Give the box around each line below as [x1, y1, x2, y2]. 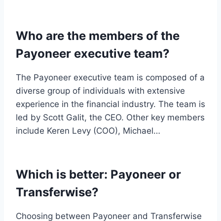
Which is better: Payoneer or [16, 167, 181, 182]
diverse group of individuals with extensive [16, 85, 185, 96]
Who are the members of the [16, 28, 180, 43]
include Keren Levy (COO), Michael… [16, 125, 160, 136]
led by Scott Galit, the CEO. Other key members [16, 112, 205, 122]
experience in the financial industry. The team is [16, 99, 205, 109]
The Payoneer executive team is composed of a [16, 72, 205, 82]
